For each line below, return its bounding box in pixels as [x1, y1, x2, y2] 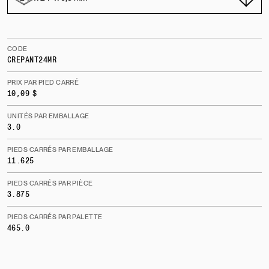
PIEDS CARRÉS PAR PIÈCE [7, 178, 93, 187]
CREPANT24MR [7, 55, 57, 64]
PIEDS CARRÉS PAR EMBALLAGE [7, 145, 113, 154]
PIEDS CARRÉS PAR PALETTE [7, 212, 103, 221]
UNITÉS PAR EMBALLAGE [7, 111, 89, 120]
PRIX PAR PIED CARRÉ [7, 77, 79, 86]
